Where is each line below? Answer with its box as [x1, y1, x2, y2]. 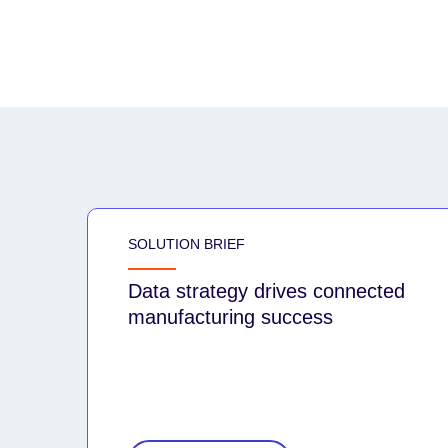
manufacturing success [128, 305, 333, 328]
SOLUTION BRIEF [128, 235, 245, 252]
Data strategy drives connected [128, 279, 405, 302]
